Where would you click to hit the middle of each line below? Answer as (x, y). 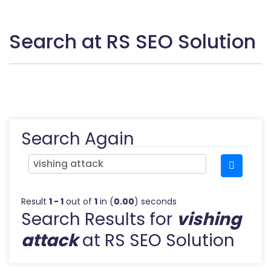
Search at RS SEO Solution (132, 41)
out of (79, 201)
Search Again (78, 139)
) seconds (155, 201)
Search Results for (99, 219)
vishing (209, 219)
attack (50, 240)
